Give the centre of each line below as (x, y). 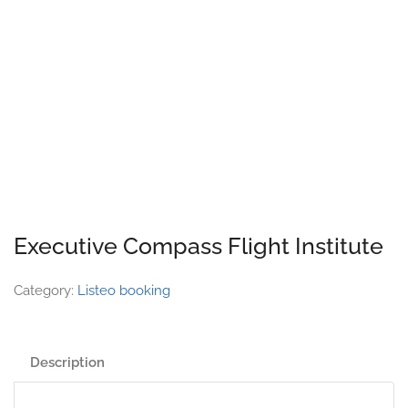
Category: (46, 291)
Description (67, 362)
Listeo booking (124, 291)
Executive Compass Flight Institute (199, 246)
